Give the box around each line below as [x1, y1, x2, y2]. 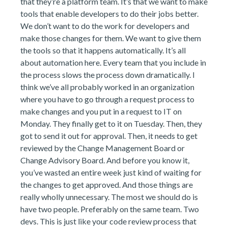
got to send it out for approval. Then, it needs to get [20, 131, 197, 140]
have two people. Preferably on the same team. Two [20, 204, 199, 214]
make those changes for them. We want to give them [20, 33, 201, 43]
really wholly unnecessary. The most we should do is [20, 192, 198, 202]
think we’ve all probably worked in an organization [20, 82, 194, 92]
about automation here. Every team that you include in [20, 58, 206, 67]
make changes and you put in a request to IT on [20, 106, 182, 116]
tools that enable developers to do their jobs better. [20, 9, 198, 18]
